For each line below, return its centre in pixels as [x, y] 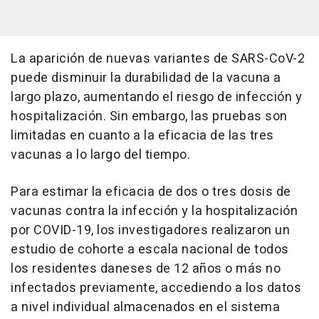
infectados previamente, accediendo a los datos [156, 288]
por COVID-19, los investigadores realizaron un [150, 230]
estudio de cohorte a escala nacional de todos [150, 249]
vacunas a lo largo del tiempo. [100, 155]
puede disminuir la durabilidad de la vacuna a [146, 78]
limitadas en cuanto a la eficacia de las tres [142, 135]
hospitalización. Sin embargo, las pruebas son [149, 116]
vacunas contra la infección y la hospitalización [154, 211]
